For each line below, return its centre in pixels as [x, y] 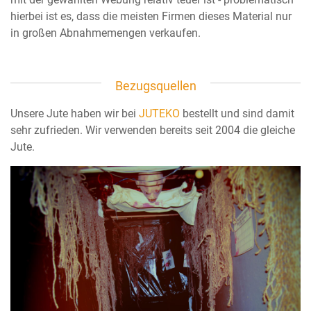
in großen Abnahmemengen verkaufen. [106, 33]
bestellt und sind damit [237, 113]
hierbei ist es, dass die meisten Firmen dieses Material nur [151, 16]
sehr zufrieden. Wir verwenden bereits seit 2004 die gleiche [153, 130]
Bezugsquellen [155, 85]
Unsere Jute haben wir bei [75, 113]
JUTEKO [159, 113]
